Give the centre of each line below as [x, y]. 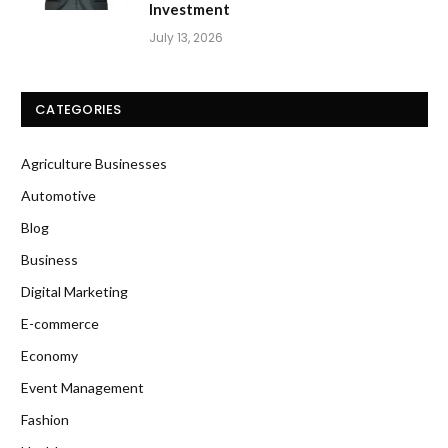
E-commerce [60, 324]
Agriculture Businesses [94, 164]
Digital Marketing [74, 292]
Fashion [45, 420]
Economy [49, 356]
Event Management [82, 388]
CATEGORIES [78, 110]
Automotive [58, 196]
